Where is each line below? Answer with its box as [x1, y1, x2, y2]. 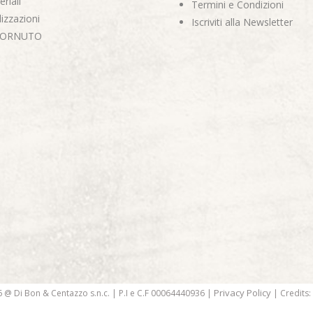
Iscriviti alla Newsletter [191, 15, 293, 29]
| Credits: [270, 287, 311, 300]
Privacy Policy [213, 286, 271, 300]
